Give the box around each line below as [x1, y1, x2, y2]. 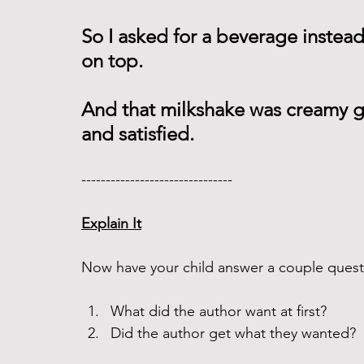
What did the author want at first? [110, 302, 331, 320]
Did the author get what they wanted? [110, 324, 360, 342]
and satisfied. [81, 122, 199, 145]
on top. [81, 49, 143, 72]
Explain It [81, 214, 141, 232]
